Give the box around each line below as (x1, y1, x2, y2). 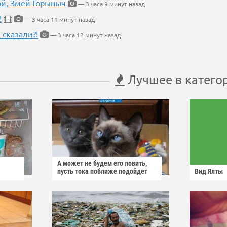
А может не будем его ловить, (57, 159, 147, 168)
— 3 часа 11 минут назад (23, 15, 95, 24)
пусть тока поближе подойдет (57, 167, 147, 176)
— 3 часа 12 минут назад (49, 31, 121, 40)
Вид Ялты (195, 167, 223, 176)
